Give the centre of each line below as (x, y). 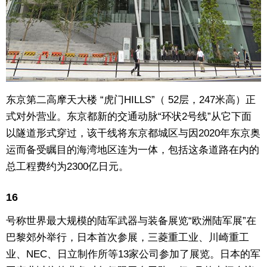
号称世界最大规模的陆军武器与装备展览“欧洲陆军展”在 (131, 221)
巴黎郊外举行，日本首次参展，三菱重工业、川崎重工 (128, 237)
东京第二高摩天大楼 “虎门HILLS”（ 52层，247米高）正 (131, 100)
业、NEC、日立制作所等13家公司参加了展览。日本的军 (133, 254)
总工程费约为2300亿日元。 (67, 166)
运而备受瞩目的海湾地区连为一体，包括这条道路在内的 (133, 150)
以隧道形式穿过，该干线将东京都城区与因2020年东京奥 (133, 133)
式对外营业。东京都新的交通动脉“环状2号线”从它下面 (129, 116)
